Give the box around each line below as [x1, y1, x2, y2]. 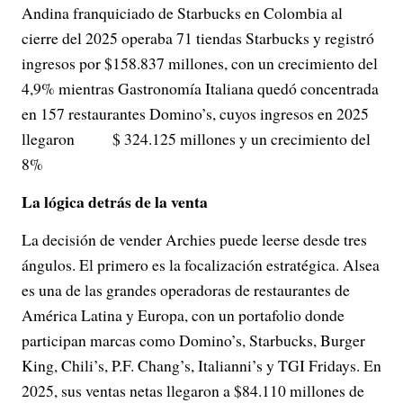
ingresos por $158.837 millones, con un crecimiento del [22, 52, 378, 75]
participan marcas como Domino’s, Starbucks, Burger [22, 329, 365, 352]
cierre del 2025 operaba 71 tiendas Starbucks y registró [22, 27, 374, 49]
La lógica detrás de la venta [22, 190, 208, 214]
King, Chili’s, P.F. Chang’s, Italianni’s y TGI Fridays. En [22, 354, 381, 377]
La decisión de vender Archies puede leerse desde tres [22, 228, 367, 251]
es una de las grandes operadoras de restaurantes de [22, 279, 350, 301]
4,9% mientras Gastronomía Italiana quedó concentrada [22, 77, 379, 100]
